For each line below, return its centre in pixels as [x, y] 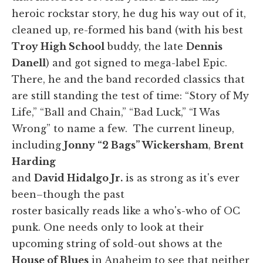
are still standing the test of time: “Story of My [130, 96]
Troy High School [58, 47]
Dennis [204, 47]
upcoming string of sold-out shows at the [117, 244]
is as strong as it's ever [181, 178]
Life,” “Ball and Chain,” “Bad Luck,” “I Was [116, 112]
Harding [34, 162]
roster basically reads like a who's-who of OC [126, 211]
